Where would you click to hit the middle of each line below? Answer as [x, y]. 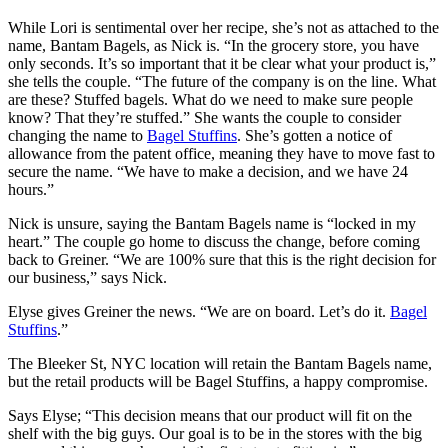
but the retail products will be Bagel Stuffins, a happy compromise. [218, 382]
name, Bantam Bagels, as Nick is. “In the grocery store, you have [213, 46]
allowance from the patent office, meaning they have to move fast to [221, 154]
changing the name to [77, 136]
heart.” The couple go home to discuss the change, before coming [214, 242]
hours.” [31, 190]
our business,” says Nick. [87, 278]
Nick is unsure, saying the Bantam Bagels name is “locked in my [212, 224]
